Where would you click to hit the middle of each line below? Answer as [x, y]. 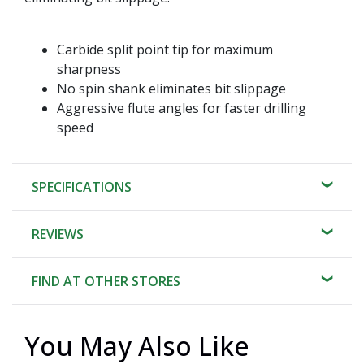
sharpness [89, 69]
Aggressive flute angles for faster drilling [182, 108]
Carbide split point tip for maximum [165, 49]
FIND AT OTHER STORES [106, 281]
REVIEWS [58, 234]
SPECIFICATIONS [82, 186]
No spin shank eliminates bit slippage [171, 88]
